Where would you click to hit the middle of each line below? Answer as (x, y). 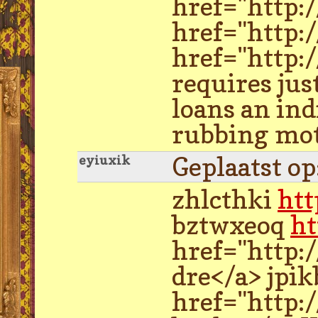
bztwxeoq (231, 225)
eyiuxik (104, 160)
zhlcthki (225, 199)
